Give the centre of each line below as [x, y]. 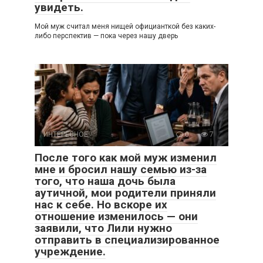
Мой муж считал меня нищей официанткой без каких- [125, 26]
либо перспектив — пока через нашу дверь [106, 36]
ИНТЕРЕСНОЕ [66, 134]
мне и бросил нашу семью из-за [121, 169]
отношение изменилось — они [116, 216]
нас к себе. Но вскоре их [101, 205]
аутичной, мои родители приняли [125, 193]
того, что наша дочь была [105, 181]
